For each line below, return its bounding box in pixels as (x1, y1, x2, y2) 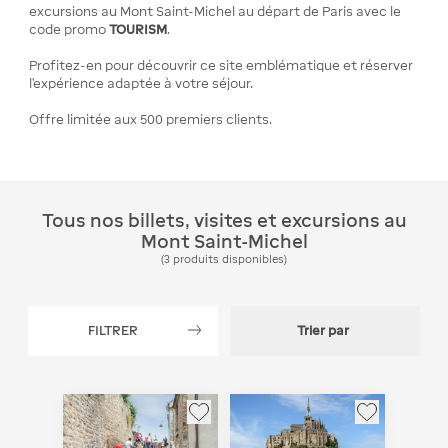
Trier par (297, 322, 350, 338)
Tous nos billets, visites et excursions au (41, 210, 407, 232)
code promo (29, 21, 110, 37)
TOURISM (109, 21, 168, 37)
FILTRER (88, 322, 139, 338)
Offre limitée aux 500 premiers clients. (29, 111, 273, 127)
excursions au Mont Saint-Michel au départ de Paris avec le (29, 3, 402, 19)
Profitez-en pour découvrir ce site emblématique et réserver (29, 57, 414, 73)
